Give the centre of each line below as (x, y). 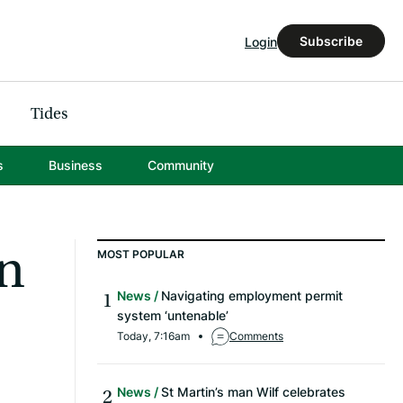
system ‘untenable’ (173, 316)
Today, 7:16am (153, 336)
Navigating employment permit (252, 296)
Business (75, 166)
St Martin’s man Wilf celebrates (253, 392)
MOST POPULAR (141, 255)
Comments (256, 336)
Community (180, 166)
